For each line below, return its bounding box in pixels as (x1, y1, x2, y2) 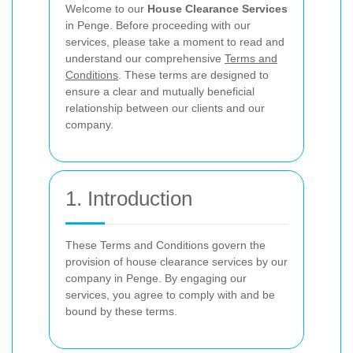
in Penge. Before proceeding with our (65, 19, 251, 32)
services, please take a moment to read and (65, 35, 284, 48)
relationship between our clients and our (65, 102, 265, 114)
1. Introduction (65, 187, 192, 210)
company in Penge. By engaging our (65, 272, 247, 284)
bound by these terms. (65, 305, 177, 318)
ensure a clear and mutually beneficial (65, 85, 255, 98)
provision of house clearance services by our (65, 255, 288, 268)
